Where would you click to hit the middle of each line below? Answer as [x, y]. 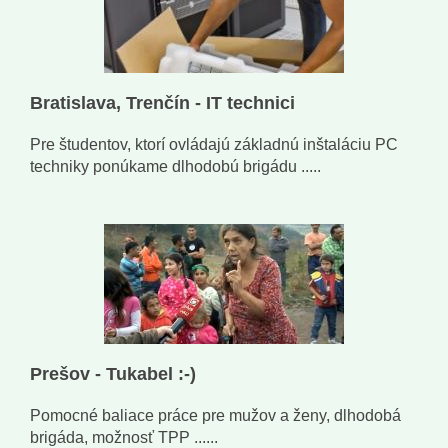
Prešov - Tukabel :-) [113, 374]
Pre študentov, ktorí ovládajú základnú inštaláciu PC [214, 145]
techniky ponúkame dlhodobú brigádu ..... [175, 167]
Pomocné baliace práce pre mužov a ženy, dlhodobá [215, 416]
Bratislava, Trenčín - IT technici [162, 103]
